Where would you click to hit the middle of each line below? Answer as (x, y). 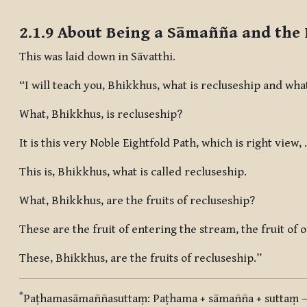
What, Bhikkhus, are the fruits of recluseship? (137, 201)
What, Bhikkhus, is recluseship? (101, 115)
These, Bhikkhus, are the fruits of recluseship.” (140, 259)
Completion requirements (97, 15)
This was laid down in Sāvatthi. (97, 57)
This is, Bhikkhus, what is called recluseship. (133, 172)
